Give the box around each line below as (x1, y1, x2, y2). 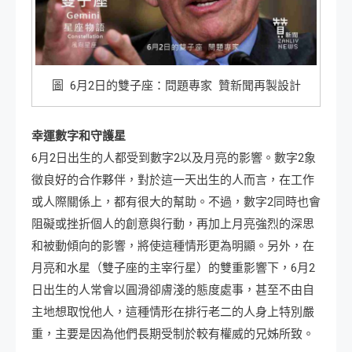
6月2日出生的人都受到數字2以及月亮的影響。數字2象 (31, 150, 316, 165)
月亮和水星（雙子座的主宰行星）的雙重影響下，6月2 (31, 260, 315, 275)
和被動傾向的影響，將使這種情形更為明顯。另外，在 (31, 238, 314, 253)
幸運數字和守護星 (31, 128, 126, 143)
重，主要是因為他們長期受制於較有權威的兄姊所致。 (31, 326, 314, 341)
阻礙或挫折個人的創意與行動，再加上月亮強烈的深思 (31, 216, 314, 231)
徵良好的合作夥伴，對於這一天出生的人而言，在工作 (31, 172, 314, 187)
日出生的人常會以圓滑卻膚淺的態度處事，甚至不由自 (31, 282, 314, 297)
